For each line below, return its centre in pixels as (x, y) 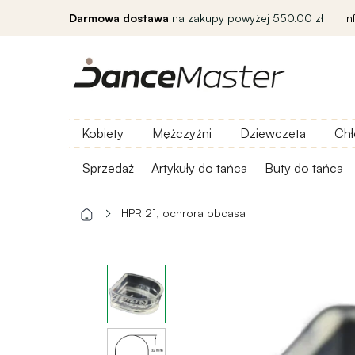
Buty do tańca (304, 168)
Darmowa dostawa (119, 18)
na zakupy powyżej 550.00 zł (246, 18)
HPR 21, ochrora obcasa (183, 213)
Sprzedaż (108, 168)
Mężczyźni (182, 133)
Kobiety (103, 133)
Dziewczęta (273, 133)
